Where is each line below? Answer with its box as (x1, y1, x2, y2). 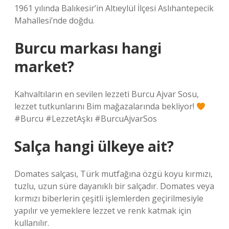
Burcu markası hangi (14, 38, 162, 58)
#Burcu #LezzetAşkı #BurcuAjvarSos (14, 113, 157, 124)
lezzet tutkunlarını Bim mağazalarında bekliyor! (14, 101, 196, 112)
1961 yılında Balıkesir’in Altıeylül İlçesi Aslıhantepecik (14, 3, 214, 14)
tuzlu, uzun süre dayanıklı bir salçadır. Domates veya (14, 180, 214, 192)
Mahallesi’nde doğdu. (14, 15, 95, 26)
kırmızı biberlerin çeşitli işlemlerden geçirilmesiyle (14, 193, 203, 204)
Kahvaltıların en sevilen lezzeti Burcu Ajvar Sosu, (14, 88, 199, 100)
